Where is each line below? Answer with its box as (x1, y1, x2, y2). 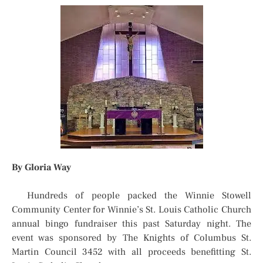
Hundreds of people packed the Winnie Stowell (12, 190, 251, 202)
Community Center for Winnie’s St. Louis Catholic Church (12, 204, 251, 216)
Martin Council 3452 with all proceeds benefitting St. (12, 246, 251, 258)
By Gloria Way (12, 161, 71, 174)
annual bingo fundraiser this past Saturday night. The (12, 218, 251, 230)
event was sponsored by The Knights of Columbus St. (12, 232, 251, 244)
